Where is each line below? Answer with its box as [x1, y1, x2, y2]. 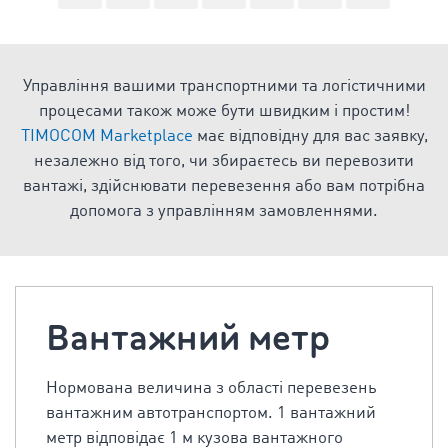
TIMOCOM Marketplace [20, 128, 197, 145]
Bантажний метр [46, 314, 330, 362]
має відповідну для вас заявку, [196, 128, 428, 145]
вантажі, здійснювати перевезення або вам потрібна [23, 178, 425, 195]
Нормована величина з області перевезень [46, 380, 377, 397]
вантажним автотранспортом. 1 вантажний [46, 405, 376, 422]
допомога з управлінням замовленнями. [70, 203, 378, 220]
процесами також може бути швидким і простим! [38, 103, 410, 120]
